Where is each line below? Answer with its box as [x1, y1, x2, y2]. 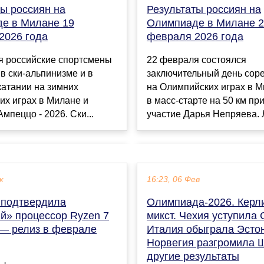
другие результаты [147, 250, 239, 263]
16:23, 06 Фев [147, 175, 200, 184]
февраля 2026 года [147, 30, 243, 42]
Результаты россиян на [147, 3, 261, 15]
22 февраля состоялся [147, 54, 246, 65]
